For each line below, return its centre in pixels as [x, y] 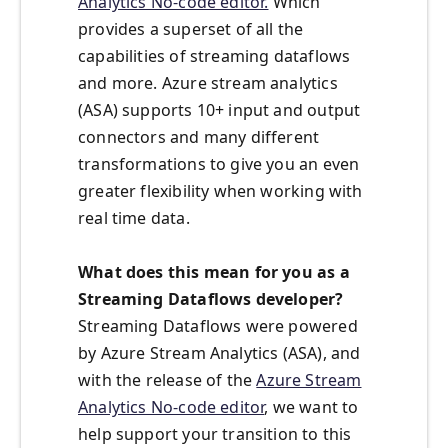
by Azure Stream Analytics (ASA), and [219, 353]
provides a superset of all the [191, 29]
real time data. [134, 218]
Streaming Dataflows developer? [211, 299]
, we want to [311, 407]
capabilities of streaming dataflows [214, 56]
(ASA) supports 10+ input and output [219, 110]
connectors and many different [199, 137]
